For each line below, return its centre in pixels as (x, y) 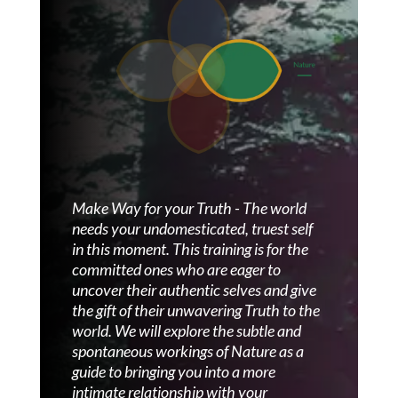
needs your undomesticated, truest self (192, 228)
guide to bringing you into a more (173, 371)
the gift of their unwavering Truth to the (195, 310)
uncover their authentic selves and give (194, 289)
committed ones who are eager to (176, 269)
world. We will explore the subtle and (186, 330)
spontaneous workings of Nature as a (187, 350)
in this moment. (120, 248)
